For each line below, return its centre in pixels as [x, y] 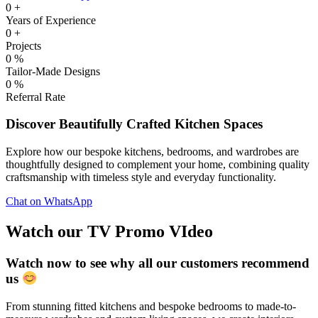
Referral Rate [35, 97]
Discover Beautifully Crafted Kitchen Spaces [134, 124]
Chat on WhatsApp [49, 202]
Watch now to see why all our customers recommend [158, 263]
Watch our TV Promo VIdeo [109, 231]
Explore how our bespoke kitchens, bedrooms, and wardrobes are [152, 152]
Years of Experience [51, 20]
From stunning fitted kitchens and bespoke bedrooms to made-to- [151, 306]
